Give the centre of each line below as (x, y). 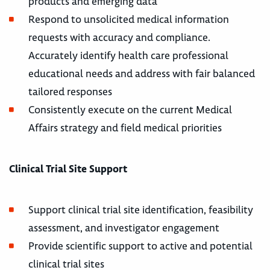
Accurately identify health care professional (128, 55)
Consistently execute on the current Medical (130, 109)
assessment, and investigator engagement (124, 228)
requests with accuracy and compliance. (119, 37)
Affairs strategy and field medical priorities (125, 127)
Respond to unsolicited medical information (129, 19)
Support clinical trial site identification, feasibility (141, 209)
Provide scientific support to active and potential (140, 246)
